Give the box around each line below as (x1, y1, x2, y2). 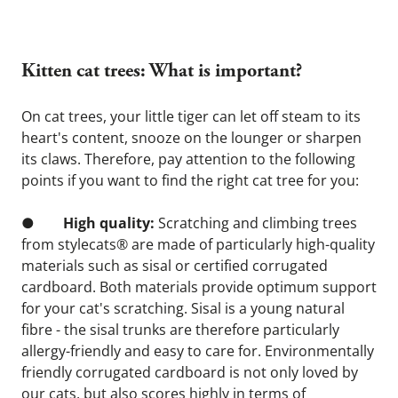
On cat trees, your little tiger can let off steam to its (21, 107, 361, 126)
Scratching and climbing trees (158, 213, 357, 233)
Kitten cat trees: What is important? (21, 62, 302, 82)
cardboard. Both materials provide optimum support (21, 277, 377, 297)
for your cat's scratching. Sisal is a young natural (21, 298, 345, 318)
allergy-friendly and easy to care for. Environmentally (21, 341, 374, 361)
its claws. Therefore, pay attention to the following (21, 149, 355, 169)
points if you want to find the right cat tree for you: (21, 171, 359, 190)
